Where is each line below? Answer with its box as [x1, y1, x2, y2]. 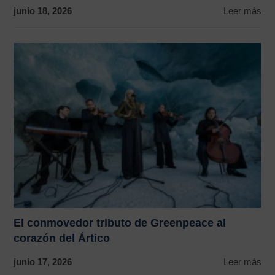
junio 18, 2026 [14, 5, 72, 16]
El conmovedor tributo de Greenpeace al [14, 216, 227, 229]
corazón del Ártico [14, 231, 110, 244]
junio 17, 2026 [14, 256, 72, 267]
